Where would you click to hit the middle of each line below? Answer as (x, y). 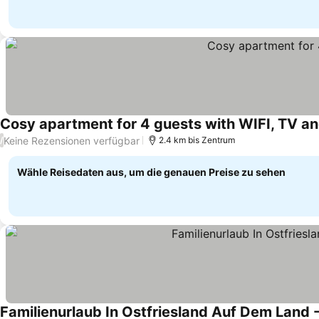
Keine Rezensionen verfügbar (72, 140)
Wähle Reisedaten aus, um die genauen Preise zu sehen (151, 172)
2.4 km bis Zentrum (197, 140)
